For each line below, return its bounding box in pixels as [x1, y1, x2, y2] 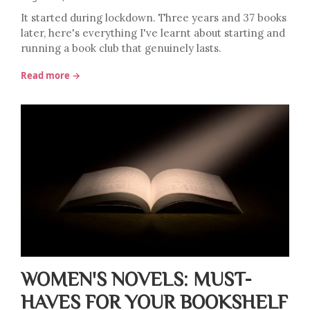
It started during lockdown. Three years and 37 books [21, 11, 286, 24]
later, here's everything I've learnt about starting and [21, 26, 285, 39]
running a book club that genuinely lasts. [21, 42, 221, 55]
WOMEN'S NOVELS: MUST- [21, 268, 252, 288]
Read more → [21, 69, 80, 82]
